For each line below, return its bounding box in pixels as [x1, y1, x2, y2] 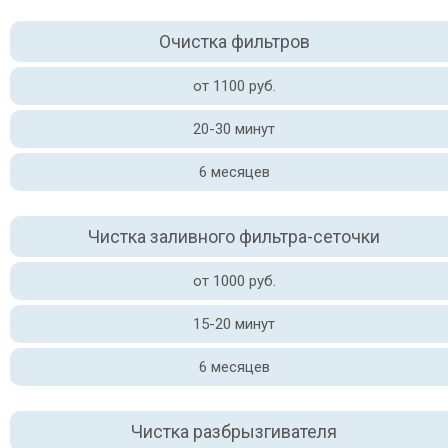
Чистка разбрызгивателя [131, 421, 337, 442]
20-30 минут [193, 120, 275, 138]
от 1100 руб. [192, 77, 276, 95]
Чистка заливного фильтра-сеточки [88, 226, 380, 247]
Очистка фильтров [158, 31, 310, 52]
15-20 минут [193, 315, 275, 333]
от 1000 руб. [192, 272, 276, 290]
